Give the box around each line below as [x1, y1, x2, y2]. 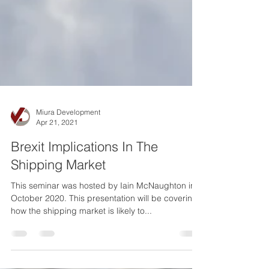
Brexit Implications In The [11, 160, 158, 177]
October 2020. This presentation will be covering [11, 214, 198, 225]
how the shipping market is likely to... [11, 227, 152, 238]
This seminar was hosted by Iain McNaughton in [11, 202, 195, 213]
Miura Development [36, 129, 100, 138]
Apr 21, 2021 [36, 139, 78, 148]
